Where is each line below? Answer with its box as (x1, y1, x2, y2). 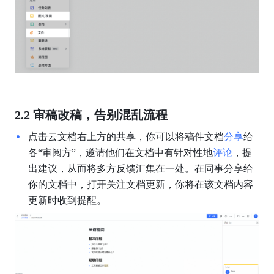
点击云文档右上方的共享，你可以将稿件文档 (28, 131, 224, 142)
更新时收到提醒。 (28, 194, 106, 206)
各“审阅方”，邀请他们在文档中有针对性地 (28, 147, 213, 158)
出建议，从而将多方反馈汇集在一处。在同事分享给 (28, 163, 253, 174)
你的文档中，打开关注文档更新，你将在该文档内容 (28, 179, 253, 190)
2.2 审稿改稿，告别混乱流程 (14, 108, 168, 122)
